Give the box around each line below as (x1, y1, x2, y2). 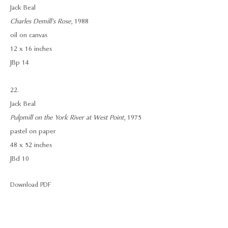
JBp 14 (10, 58, 29, 67)
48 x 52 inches (10, 140, 52, 150)
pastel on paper (10, 127, 56, 136)
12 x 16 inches (10, 44, 52, 53)
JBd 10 (10, 154, 29, 163)
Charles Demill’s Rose (10, 17, 71, 26)
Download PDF (10, 181, 51, 189)
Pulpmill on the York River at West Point (10, 113, 124, 122)
